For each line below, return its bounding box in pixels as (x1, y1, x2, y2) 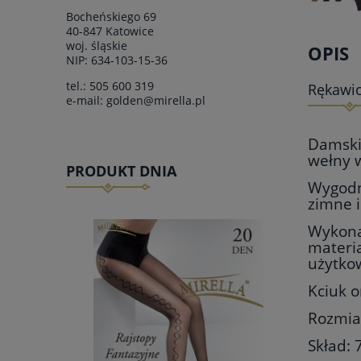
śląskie (91, 38, 127, 54)
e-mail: (66, 93, 106, 109)
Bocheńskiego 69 (66, 9, 156, 25)
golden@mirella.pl (106, 93, 205, 109)
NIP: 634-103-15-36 (66, 52, 168, 68)
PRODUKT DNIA (66, 161, 176, 181)
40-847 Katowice (66, 23, 154, 39)
